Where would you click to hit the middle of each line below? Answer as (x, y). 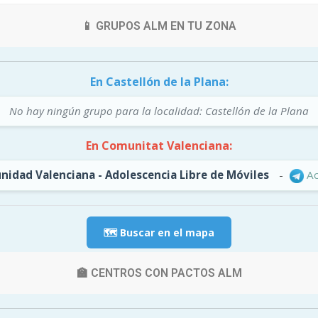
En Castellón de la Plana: (159, 82)
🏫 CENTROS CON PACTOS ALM (159, 273)
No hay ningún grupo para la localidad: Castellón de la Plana (159, 111)
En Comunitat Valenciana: (159, 146)
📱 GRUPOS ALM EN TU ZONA (159, 26)
